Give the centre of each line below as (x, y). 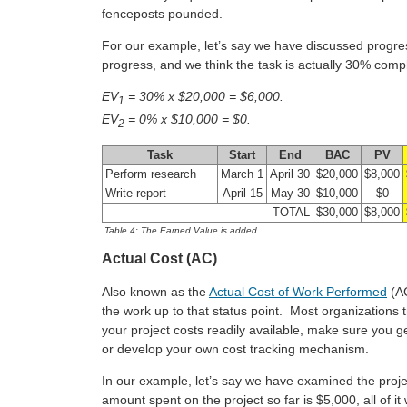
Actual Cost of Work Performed (298, 291)
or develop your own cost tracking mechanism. (235, 348)
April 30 (290, 174)
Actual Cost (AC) (159, 258)
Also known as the (155, 291)
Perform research (151, 174)
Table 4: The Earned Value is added (181, 230)
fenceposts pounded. (162, 14)
